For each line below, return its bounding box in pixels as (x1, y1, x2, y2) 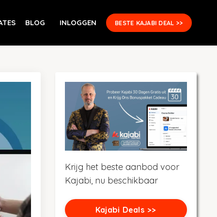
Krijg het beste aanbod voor (64, 161, 179, 172)
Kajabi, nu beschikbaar (64, 174, 158, 186)
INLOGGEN (60, 17, 96, 27)
